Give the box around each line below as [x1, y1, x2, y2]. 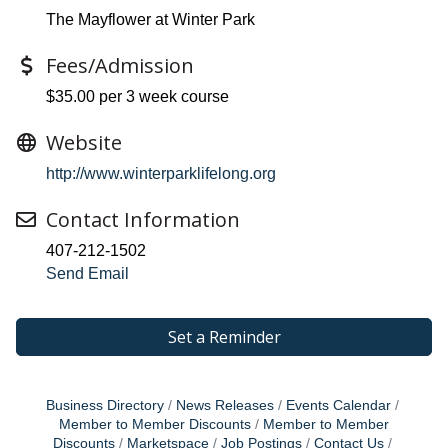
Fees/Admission [46, 51, 194, 79]
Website [46, 128, 122, 156]
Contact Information [46, 205, 240, 233]
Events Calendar [285, 397, 391, 413]
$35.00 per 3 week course [46, 87, 229, 105]
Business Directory [45, 397, 164, 413]
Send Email [46, 264, 129, 282]
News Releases [175, 397, 274, 413]
